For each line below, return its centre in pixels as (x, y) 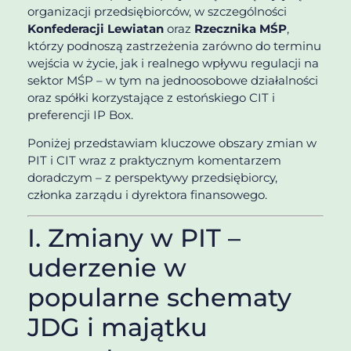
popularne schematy (159, 297)
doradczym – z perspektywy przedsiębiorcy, (152, 178)
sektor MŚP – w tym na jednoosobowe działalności (173, 80)
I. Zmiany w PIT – (134, 237)
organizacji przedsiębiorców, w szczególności (157, 11)
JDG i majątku (118, 327)
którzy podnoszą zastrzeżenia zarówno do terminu (174, 45)
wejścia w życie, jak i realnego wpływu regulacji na (173, 63)
